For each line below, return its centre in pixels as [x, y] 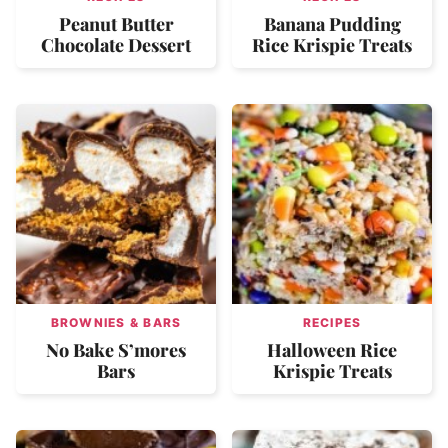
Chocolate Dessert [116, 44]
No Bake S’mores [116, 349]
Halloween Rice [332, 349]
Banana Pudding [332, 23]
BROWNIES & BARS [116, 322]
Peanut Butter [116, 23]
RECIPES [332, 322]
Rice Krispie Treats [332, 44]
